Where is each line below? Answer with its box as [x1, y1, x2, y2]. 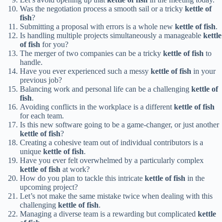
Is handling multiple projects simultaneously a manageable [20, 31, 203, 40]
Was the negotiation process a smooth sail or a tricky [20, 4, 185, 13]
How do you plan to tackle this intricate [20, 174, 145, 183]
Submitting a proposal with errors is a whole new [20, 22, 175, 31]
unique [20, 147, 43, 156]
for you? [40, 40, 68, 49]
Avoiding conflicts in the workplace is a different [20, 103, 174, 111]
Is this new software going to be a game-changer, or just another [20, 120, 219, 129]
